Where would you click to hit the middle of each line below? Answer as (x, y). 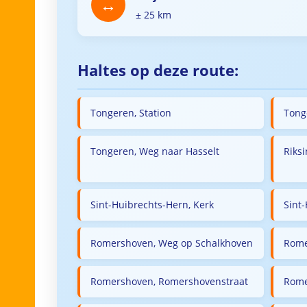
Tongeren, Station (131, 113)
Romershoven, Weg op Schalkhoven (172, 243)
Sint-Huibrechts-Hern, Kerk (152, 205)
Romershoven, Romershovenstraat (169, 281)
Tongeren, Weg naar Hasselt (155, 151)
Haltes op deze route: (158, 70)
